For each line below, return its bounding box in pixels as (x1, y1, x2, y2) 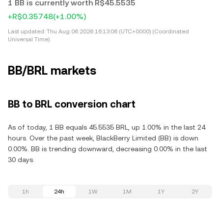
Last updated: (8, 28, 45, 35)
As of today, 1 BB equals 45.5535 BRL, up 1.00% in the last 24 (8, 123, 205, 131)
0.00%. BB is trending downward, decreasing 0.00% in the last (8, 145, 207, 153)
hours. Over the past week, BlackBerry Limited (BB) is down (8, 134, 198, 142)
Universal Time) (8, 36, 50, 43)
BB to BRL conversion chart (8, 98, 136, 110)
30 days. (8, 156, 34, 164)
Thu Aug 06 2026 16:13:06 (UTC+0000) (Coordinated (45, 28, 189, 35)
